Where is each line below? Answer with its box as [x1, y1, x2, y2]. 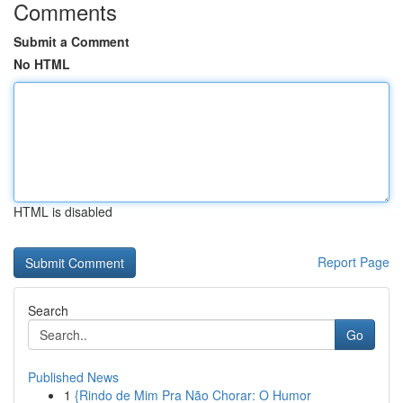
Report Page [318, 253, 390, 271]
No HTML [13, 55, 70, 73]
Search [28, 301, 68, 319]
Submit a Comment [13, 32, 130, 50]
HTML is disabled [13, 202, 112, 220]
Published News [28, 368, 119, 386]
